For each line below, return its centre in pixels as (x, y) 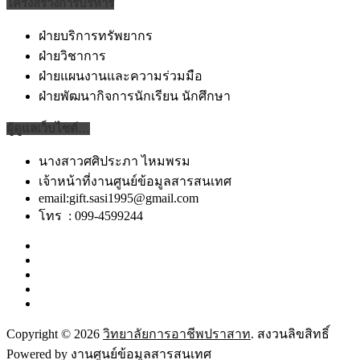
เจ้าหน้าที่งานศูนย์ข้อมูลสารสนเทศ (135, 182)
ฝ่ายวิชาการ (72, 56)
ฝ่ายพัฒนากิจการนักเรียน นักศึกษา (135, 96)
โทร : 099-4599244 (91, 216)
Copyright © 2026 (55, 334)
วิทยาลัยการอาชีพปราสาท (177, 334)
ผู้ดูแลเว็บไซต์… (48, 129)
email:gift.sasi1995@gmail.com (119, 198)
